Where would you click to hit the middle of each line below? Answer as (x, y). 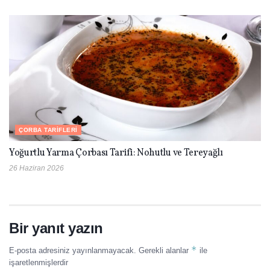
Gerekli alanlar (165, 251)
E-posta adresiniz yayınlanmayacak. (73, 251)
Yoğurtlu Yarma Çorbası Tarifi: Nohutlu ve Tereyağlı (116, 153)
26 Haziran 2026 (36, 168)
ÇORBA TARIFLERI (48, 130)
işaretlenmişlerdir (39, 263)
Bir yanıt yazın (56, 228)
